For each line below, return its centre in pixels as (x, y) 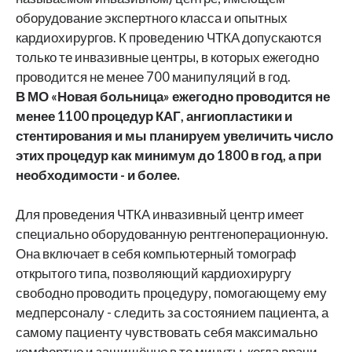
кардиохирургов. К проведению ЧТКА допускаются (169, 37)
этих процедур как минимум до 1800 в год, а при (169, 155)
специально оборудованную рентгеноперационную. (172, 234)
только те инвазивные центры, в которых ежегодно (167, 57)
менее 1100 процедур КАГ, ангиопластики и (154, 116)
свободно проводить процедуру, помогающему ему (171, 293)
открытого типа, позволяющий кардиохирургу (154, 273)
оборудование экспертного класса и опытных (152, 18)
